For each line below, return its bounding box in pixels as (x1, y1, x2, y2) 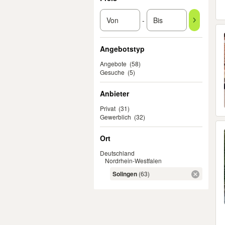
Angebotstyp (100, 44, 145, 54)
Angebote (100, 59, 127, 68)
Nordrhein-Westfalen (105, 156, 162, 165)
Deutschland (100, 149, 135, 157)
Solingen (113, 169, 137, 178)
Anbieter (100, 88, 129, 98)
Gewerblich (100, 113, 131, 121)
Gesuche (100, 68, 125, 76)
